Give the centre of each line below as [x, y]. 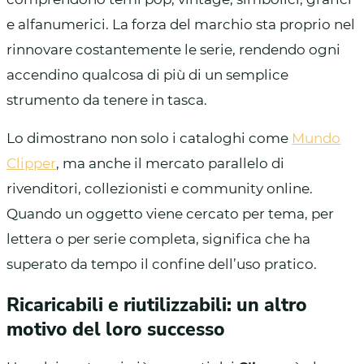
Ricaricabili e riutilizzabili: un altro [157, 305]
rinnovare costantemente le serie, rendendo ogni [173, 49]
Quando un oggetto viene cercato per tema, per [170, 213]
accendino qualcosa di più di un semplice [147, 74]
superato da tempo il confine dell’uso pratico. [162, 264]
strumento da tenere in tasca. [107, 100]
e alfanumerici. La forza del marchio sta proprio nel [181, 24]
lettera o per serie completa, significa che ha [158, 238]
